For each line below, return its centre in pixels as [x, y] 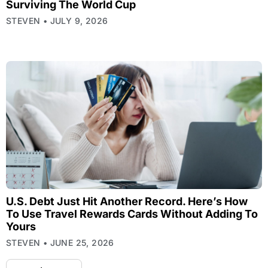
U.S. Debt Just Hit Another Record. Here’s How [127, 201]
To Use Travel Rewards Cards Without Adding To [132, 214]
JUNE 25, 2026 [81, 242]
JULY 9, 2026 [78, 20]
